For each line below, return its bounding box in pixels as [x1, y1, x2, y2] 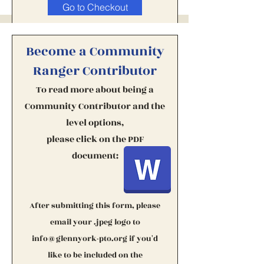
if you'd [127, 233, 158, 245]
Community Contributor [25, 100, 133, 113]
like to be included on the [47, 249, 143, 261]
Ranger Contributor [33, 61, 157, 81]
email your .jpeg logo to [49, 216, 140, 228]
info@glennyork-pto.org [32, 233, 127, 245]
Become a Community [25, 42, 164, 61]
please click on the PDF [46, 133, 144, 146]
